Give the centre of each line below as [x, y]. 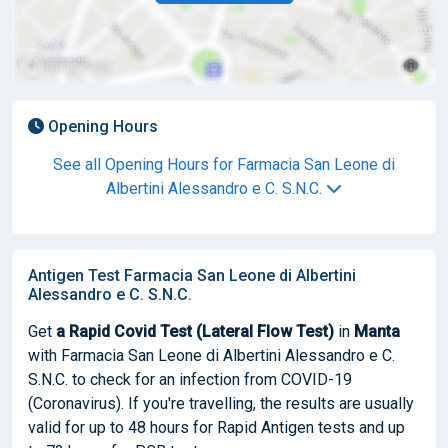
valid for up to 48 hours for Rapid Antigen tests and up [216, 427]
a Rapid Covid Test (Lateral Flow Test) [195, 331]
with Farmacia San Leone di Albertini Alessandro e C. [211, 355]
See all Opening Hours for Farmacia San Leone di [224, 164]
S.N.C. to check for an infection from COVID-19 [190, 379]
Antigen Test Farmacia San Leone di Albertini [192, 275]
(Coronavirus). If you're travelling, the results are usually [221, 403]
